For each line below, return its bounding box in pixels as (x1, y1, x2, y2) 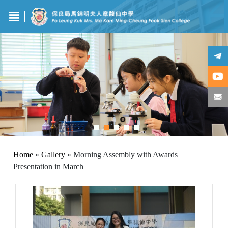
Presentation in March (13, 162, 84, 171)
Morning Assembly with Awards (73, 150, 178, 159)
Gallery (41, 150, 66, 159)
